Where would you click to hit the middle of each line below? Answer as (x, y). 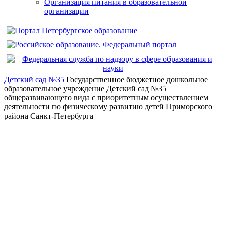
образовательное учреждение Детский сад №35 (85, 89)
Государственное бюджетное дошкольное (136, 80)
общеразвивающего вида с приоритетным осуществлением (106, 98)
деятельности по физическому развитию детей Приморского (108, 107)
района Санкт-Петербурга (49, 116)
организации (67, 11)
